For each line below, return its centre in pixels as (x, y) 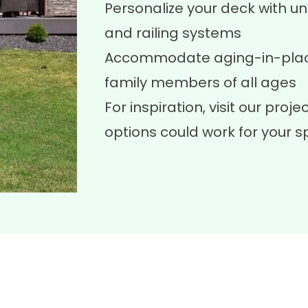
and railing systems (173, 33)
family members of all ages (200, 82)
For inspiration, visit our (185, 107)
